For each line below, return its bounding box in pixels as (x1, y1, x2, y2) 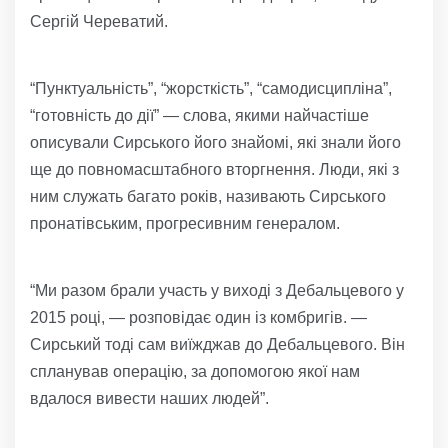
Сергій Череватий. (30, 13, 168, 31)
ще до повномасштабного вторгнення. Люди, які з (30, 161, 399, 179)
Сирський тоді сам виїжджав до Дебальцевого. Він (30, 336, 405, 354)
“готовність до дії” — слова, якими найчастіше (30, 107, 369, 125)
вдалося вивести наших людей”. (30, 390, 269, 408)
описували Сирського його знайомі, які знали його (30, 134, 401, 152)
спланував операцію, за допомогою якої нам (30, 363, 360, 381)
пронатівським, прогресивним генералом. (30, 215, 340, 233)
